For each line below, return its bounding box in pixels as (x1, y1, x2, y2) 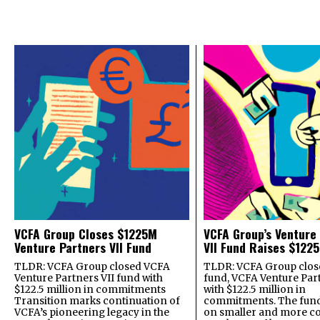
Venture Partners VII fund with (14, 271, 163, 284)
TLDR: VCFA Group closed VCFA (14, 260, 170, 273)
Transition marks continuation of (14, 294, 180, 307)
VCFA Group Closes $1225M (14, 224, 157, 243)
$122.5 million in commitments (14, 283, 166, 296)
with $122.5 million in (203, 283, 306, 296)
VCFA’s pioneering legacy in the (14, 306, 169, 319)
